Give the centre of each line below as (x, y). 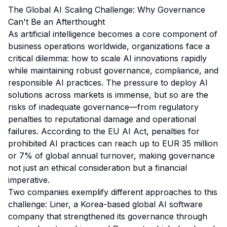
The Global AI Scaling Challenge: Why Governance (107, 10)
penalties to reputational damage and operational (102, 119)
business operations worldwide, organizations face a (109, 46)
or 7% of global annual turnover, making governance (111, 156)
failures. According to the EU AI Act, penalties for (104, 131)
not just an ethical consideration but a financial (98, 168)
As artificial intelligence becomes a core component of (113, 34)
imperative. (29, 180)
